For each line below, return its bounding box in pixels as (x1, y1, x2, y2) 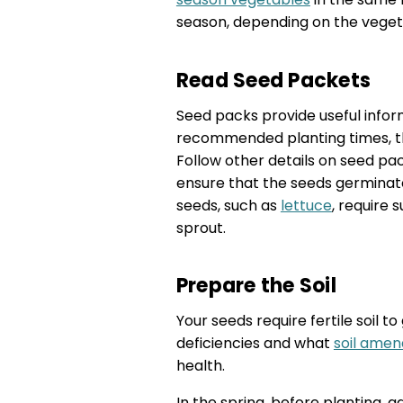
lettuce (280, 194, 332, 216)
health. (175, 355, 225, 377)
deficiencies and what (175, 333, 334, 354)
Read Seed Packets (175, 66, 372, 94)
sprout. (175, 217, 226, 238)
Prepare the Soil (175, 272, 336, 300)
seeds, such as (175, 194, 281, 216)
